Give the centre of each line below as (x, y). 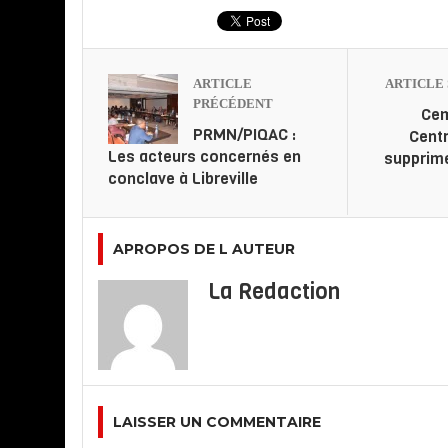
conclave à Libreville (183, 178)
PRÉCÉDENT (233, 103)
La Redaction (274, 291)
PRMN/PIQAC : (244, 134)
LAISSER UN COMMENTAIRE (217, 421)
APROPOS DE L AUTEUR (204, 248)
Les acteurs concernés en (204, 156)
